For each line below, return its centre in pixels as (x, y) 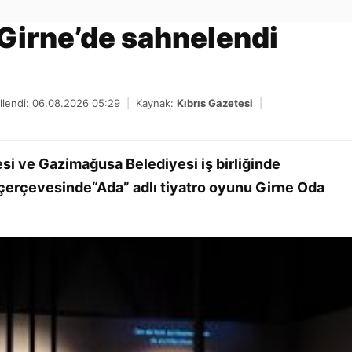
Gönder (320, 22)
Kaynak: (156, 103)
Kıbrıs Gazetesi (215, 103)
